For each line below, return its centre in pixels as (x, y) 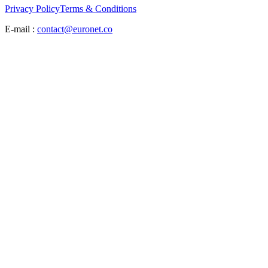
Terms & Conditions (98, 9)
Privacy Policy (32, 9)
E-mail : (20, 29)
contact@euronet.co (75, 29)
